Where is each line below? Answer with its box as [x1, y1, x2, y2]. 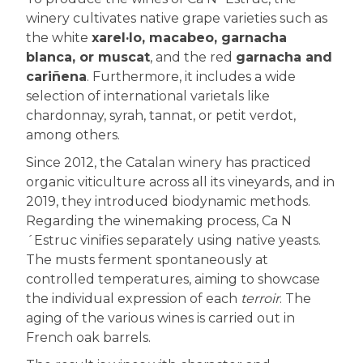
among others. [26, 126, 120, 143]
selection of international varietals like [26, 88, 270, 104]
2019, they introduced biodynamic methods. [26, 193, 310, 209]
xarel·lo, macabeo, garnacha [92, 29, 287, 45]
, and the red [150, 49, 236, 65]
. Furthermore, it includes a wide [87, 68, 296, 84]
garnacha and [236, 49, 332, 65]
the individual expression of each [26, 290, 241, 306]
